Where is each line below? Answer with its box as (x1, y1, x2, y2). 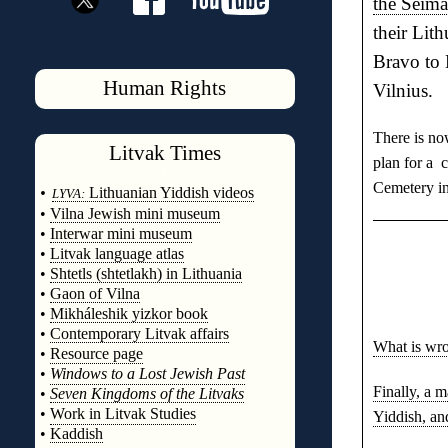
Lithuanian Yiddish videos (84, 184, 254, 201)
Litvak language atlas (49, 245, 184, 262)
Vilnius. (372, 80, 433, 101)
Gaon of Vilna (49, 285, 140, 302)
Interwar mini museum (49, 225, 192, 242)
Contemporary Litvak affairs (49, 325, 229, 342)
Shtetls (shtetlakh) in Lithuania (49, 265, 242, 282)
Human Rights (103, 76, 226, 100)
